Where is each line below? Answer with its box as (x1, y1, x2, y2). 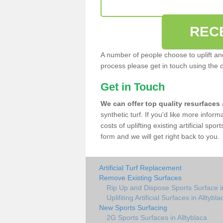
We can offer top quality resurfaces (101, 100, 220, 108)
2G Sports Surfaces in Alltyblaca (107, 214, 207, 222)
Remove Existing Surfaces (99, 174, 182, 182)
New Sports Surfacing (99, 204, 167, 212)
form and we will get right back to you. (101, 132, 220, 140)
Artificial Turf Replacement (99, 164, 182, 172)
